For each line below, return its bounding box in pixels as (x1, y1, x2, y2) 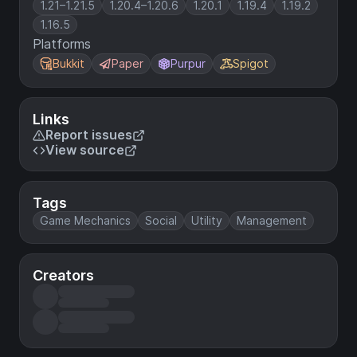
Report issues (45, 127, 132, 143)
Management (237, 214, 307, 227)
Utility (191, 214, 222, 227)
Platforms (33, 36, 91, 52)
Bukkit (53, 57, 84, 70)
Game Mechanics (40, 214, 131, 227)
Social (145, 214, 177, 227)
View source (45, 142, 124, 158)
